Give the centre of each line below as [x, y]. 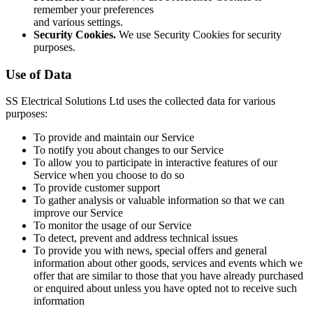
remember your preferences [94, 10]
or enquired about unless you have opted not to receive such [165, 289]
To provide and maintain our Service [114, 138]
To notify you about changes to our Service [129, 150]
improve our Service [78, 213]
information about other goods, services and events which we [168, 263]
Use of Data [39, 74]
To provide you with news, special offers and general [150, 251]
